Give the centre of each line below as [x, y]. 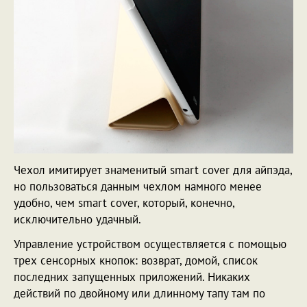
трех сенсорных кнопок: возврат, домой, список [136, 260]
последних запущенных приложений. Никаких [132, 277]
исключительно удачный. [77, 219]
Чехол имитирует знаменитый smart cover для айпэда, [153, 170]
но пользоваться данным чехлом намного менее [138, 186]
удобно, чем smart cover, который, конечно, [124, 202]
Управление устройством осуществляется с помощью [150, 244]
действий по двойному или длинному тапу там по [139, 293]
